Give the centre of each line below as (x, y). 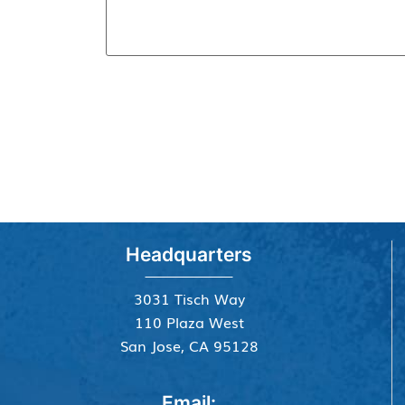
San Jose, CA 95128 (189, 346)
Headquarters (189, 255)
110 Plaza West (189, 322)
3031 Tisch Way (189, 299)
